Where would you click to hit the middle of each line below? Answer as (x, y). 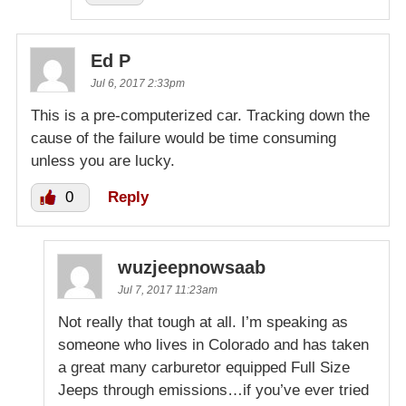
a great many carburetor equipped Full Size (204, 368)
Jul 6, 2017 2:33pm (138, 84)
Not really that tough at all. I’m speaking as (203, 323)
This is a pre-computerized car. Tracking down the (200, 116)
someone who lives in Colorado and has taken (213, 345)
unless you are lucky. (103, 161)
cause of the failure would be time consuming (184, 139)
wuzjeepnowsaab (192, 268)
